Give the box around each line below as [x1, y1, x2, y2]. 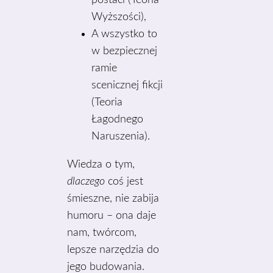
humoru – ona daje [67, 210, 157, 221]
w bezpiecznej [91, 46, 158, 57]
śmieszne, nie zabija [67, 193, 160, 204]
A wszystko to [91, 29, 158, 40]
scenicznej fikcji [91, 80, 163, 91]
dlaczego [67, 176, 105, 187]
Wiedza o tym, [67, 159, 135, 170]
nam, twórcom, [67, 227, 137, 238]
